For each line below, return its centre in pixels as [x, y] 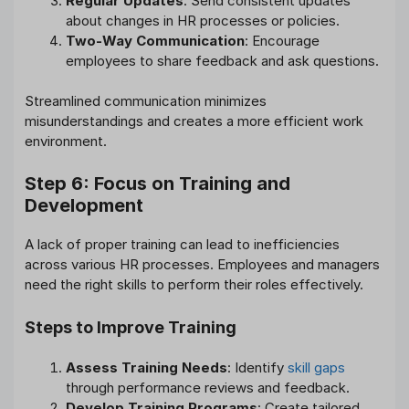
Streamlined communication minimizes [146, 101]
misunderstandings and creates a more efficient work [194, 121]
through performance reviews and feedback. [208, 388]
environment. [66, 142]
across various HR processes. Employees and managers [202, 264]
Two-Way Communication [155, 40]
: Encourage [282, 40]
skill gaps [316, 368]
